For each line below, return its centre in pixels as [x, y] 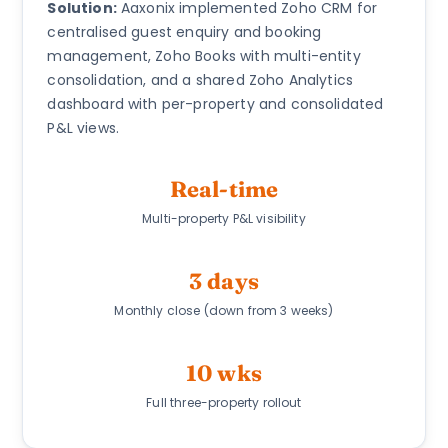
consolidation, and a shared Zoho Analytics [200, 79]
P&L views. [83, 127]
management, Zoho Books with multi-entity [204, 55]
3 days [224, 280]
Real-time [224, 188]
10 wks [224, 372]
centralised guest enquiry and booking [184, 31]
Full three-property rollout [224, 402]
